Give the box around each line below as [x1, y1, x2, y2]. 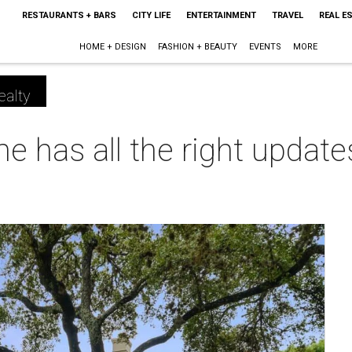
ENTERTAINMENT [185, 10, 256, 20]
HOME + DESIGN [79, 42, 147, 52]
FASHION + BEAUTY [158, 42, 238, 52]
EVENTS [249, 42, 282, 52]
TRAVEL [271, 10, 303, 20]
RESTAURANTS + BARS [21, 10, 116, 20]
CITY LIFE [131, 10, 170, 20]
